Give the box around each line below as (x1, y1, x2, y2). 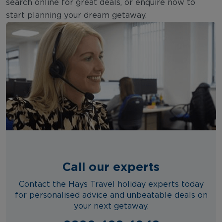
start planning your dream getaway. (6, 11, 147, 19)
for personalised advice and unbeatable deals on (14, 191, 208, 199)
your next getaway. (73, 202, 149, 210)
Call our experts (62, 160, 160, 173)
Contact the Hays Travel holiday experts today (18, 180, 204, 188)
